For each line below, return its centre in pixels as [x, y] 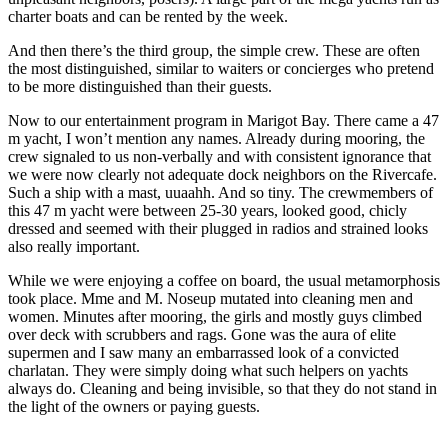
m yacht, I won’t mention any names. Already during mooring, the [216, 138]
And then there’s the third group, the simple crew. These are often [214, 50]
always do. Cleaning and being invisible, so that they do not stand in [222, 388]
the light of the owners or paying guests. [134, 406]
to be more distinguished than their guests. [140, 86]
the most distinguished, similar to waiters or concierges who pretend [221, 68]
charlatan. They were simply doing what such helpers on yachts [208, 370]
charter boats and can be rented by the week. [148, 16]
